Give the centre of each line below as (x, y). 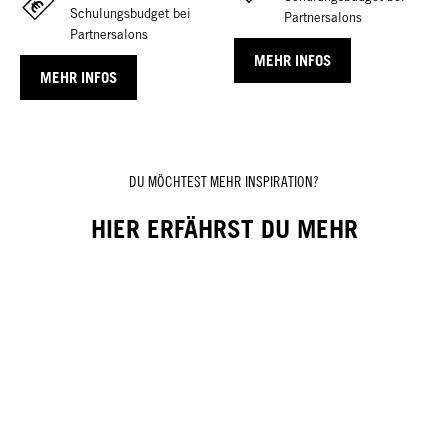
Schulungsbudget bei (130, 13)
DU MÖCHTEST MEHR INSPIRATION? (224, 181)
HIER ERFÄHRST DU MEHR (224, 228)
